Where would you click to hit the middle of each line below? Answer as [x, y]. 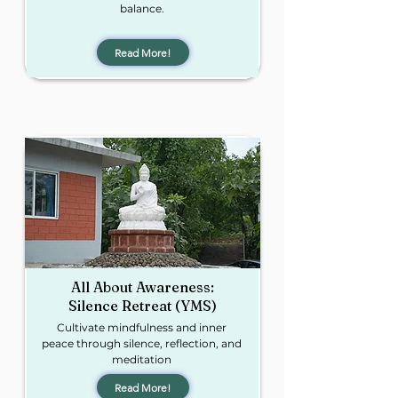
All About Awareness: [143, 287]
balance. [142, 8]
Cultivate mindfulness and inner [142, 327]
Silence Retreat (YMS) [143, 306]
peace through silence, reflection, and [142, 343]
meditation [142, 359]
